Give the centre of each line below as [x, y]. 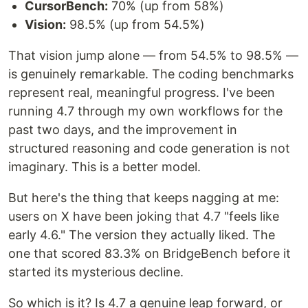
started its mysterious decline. [96, 272]
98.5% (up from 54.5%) [135, 25]
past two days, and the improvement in [123, 130]
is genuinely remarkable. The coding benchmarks [151, 74]
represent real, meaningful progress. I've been [142, 93]
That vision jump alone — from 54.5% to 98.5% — [153, 56]
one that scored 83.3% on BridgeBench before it [150, 254]
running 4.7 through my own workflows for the [145, 111]
